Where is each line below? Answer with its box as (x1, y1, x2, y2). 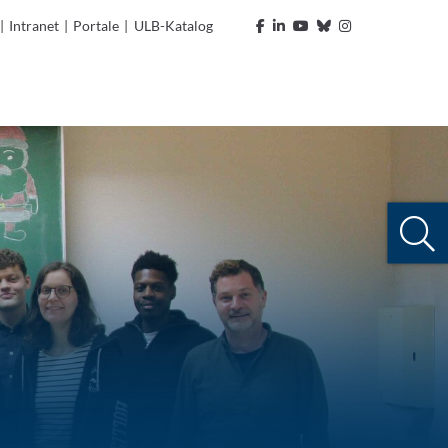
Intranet (9, 17, 60, 34)
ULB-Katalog (133, 17, 213, 34)
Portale (73, 17, 120, 34)
